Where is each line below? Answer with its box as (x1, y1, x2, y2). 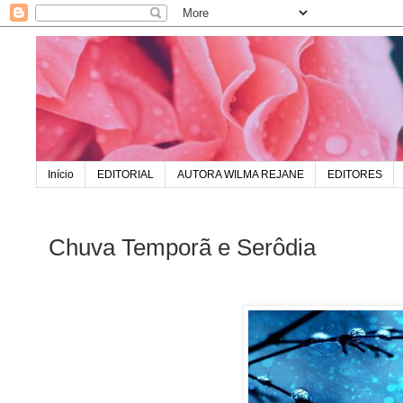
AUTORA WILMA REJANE (177, 168, 304, 182)
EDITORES (327, 168, 382, 182)
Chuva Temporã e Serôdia (49, 234, 316, 260)
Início (48, 168, 74, 182)
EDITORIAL (97, 168, 154, 182)
